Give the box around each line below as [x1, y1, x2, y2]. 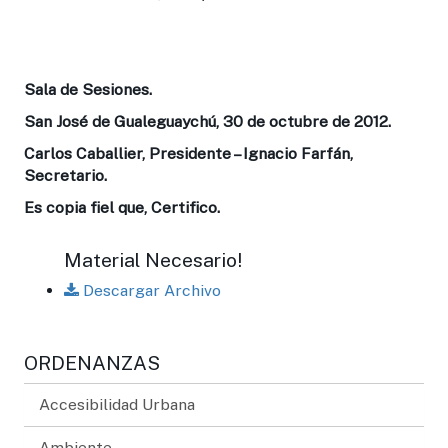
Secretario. [24, 165, 107, 185]
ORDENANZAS [24, 350, 160, 374]
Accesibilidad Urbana [39, 394, 195, 414]
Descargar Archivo [79, 280, 221, 300]
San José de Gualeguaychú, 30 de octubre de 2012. [24, 111, 391, 131]
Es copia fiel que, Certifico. [24, 197, 220, 217]
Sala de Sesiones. [24, 79, 152, 99]
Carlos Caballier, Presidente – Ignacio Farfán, [24, 143, 353, 163]
